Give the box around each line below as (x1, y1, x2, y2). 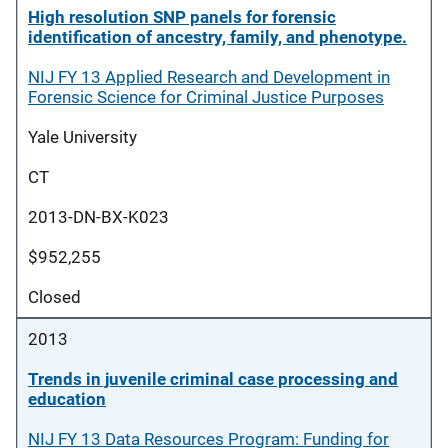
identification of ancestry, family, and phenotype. (28, 27, 407, 47)
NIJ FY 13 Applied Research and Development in (28, 67, 390, 87)
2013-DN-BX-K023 (28, 207, 169, 227)
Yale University (28, 127, 137, 147)
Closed (28, 287, 81, 307)
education (28, 389, 106, 409)
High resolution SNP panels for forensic (28, 7, 336, 27)
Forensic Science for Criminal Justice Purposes (28, 87, 384, 107)
